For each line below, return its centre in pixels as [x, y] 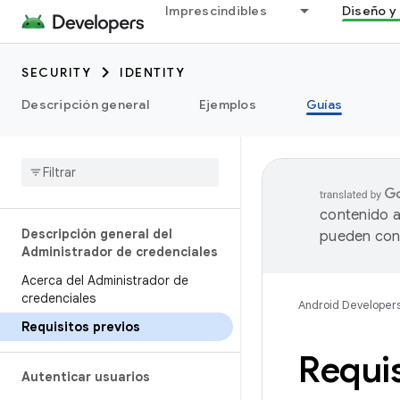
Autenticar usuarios [86, 377]
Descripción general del [97, 234]
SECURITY [56, 72]
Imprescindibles [216, 11]
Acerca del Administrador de [105, 280]
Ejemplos [227, 104]
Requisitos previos [81, 327]
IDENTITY [152, 72]
